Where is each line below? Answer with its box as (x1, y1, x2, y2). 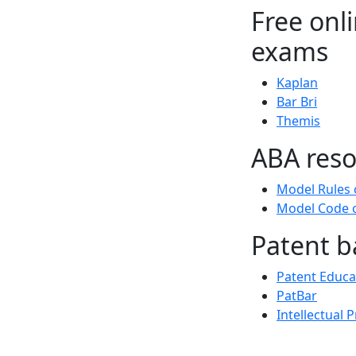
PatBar (277, 287, 317, 304)
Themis (277, 112, 320, 130)
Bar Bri (277, 93, 317, 110)
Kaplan (277, 74, 318, 91)
